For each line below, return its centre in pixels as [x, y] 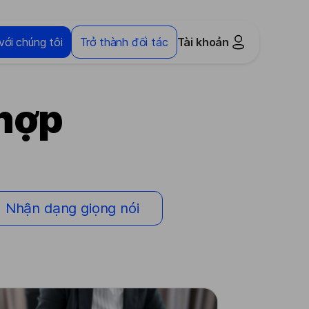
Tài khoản [203, 42]
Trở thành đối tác [124, 42]
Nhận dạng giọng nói [72, 208]
